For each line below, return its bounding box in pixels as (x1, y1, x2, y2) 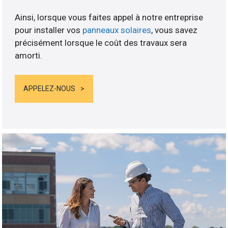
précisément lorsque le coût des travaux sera (15, 37, 187, 48)
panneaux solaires (82, 24, 152, 35)
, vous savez (151, 24, 198, 35)
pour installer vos (15, 24, 83, 35)
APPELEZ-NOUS (23, 84, 76, 93)
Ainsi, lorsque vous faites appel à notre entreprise (15, 12, 204, 22)
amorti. (15, 50, 43, 61)
